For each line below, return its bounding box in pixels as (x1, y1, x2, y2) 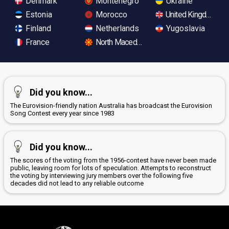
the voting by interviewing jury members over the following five (10, 171, 193, 179)
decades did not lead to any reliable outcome (10, 179, 144, 187)
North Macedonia (94, 37, 150, 47)
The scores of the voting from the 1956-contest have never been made (10, 156, 216, 164)
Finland (24, 23, 51, 33)
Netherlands (94, 23, 140, 33)
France (24, 37, 50, 47)
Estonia (24, 9, 52, 19)
